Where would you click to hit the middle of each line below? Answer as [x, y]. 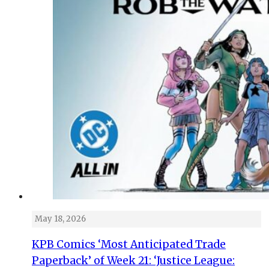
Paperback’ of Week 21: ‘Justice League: [133, 260]
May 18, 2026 [60, 219]
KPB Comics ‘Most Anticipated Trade [129, 244]
